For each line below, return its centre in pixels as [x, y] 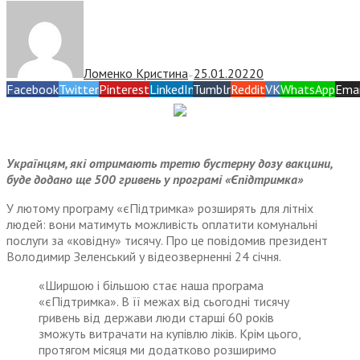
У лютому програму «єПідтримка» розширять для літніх [160, 209]
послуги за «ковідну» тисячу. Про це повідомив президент [167, 241]
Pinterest [124, 90]
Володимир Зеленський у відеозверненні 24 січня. [144, 257]
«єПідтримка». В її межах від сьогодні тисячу [164, 302]
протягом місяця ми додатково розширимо [157, 350]
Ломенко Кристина [136, 74]
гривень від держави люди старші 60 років [156, 318]
